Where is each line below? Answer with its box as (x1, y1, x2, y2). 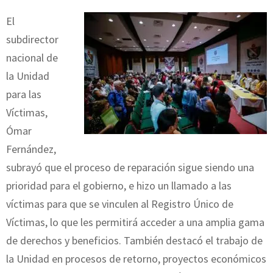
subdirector (6, 32, 58, 46)
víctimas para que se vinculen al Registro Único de (6, 196, 233, 211)
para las (6, 87, 41, 101)
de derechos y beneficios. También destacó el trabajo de (6, 233, 263, 247)
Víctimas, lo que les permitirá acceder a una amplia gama (6, 214, 264, 229)
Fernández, (6, 141, 56, 156)
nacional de (6, 50, 58, 65)
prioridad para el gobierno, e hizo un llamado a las (6, 178, 232, 193)
